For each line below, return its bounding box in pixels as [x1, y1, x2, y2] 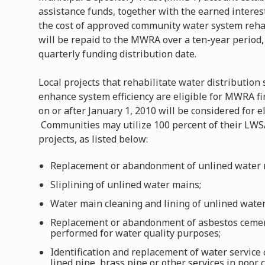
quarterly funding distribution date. [38, 47, 197, 60]
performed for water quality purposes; [50, 226, 221, 240]
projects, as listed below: [38, 132, 148, 146]
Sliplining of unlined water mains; [50, 177, 202, 191]
